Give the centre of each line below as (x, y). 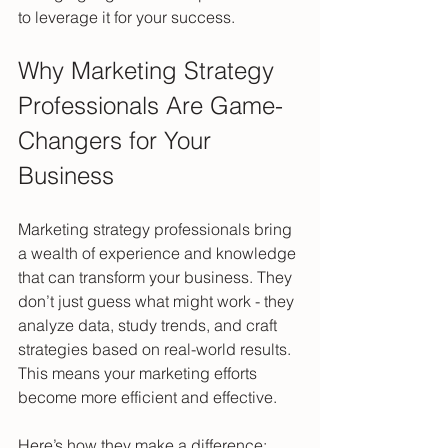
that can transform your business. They (157, 277)
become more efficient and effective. (147, 397)
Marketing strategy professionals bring (157, 229)
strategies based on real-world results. (156, 349)
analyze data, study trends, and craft (149, 325)
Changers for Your (118, 141)
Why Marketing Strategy (149, 71)
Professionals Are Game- (150, 106)
